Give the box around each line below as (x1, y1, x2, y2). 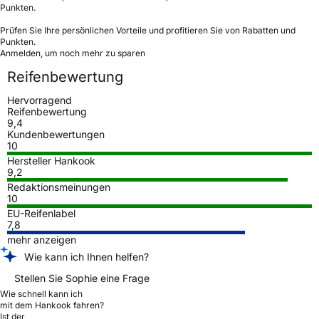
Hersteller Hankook (7, 154, 95, 167)
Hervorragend (7, 93, 72, 106)
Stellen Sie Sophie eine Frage (14, 271, 150, 284)
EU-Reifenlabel (7, 206, 75, 219)
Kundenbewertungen (7, 127, 105, 140)
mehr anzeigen (7, 233, 76, 246)
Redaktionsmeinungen (7, 180, 110, 193)
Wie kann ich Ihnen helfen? (24, 250, 149, 263)
